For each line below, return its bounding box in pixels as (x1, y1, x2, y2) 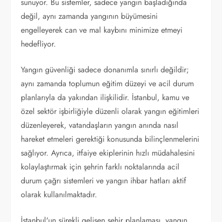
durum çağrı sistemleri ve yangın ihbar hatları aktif (21, 175, 187, 186)
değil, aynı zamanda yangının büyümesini (21, 10, 158, 22)
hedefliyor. (21, 38, 56, 50)
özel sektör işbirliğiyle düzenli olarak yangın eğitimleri (21, 106, 200, 117)
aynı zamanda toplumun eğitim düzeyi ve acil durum (21, 78, 194, 89)
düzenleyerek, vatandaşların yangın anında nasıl (21, 119, 179, 131)
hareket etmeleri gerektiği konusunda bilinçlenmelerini (21, 133, 200, 145)
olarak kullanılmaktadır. (21, 189, 98, 200)
